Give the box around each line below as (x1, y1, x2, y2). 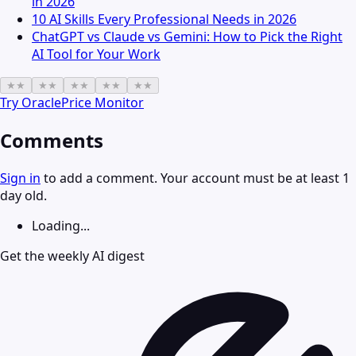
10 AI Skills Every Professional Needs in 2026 (32, 10, 296, 29)
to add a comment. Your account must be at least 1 (41, 169, 350, 188)
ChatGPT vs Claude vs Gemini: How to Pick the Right (32, 28, 342, 46)
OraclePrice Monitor (21, 94, 144, 112)
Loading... (32, 217, 90, 235)
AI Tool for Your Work (32, 45, 161, 64)
